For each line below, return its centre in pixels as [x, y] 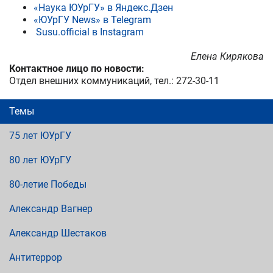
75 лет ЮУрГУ [40, 135]
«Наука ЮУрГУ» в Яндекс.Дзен [103, 7]
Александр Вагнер [51, 208]
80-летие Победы [48, 184]
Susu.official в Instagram [90, 32]
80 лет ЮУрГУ [40, 160]
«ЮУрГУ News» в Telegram [92, 19]
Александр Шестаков [58, 233]
